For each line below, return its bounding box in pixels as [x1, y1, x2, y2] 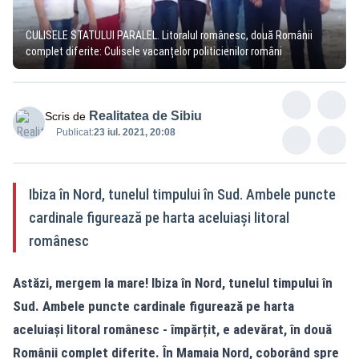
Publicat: [56, 126, 94, 138]
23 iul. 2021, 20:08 [94, 126, 175, 138]
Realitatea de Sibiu [89, 108, 202, 123]
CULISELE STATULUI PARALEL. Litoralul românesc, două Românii [26, 28, 313, 42]
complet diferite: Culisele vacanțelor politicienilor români [26, 44, 282, 58]
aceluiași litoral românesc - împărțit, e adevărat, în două [13, 321, 332, 337]
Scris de [45, 109, 86, 123]
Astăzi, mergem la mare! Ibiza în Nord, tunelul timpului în [13, 274, 333, 291]
